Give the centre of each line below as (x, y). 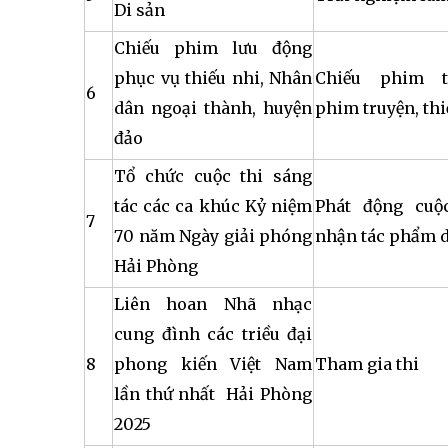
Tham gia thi (367, 364)
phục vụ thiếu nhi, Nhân (213, 78)
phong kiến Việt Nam (213, 364)
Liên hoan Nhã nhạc (213, 304)
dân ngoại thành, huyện (213, 108)
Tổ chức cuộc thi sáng (213, 176)
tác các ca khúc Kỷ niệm (213, 206)
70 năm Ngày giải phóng (213, 236)
